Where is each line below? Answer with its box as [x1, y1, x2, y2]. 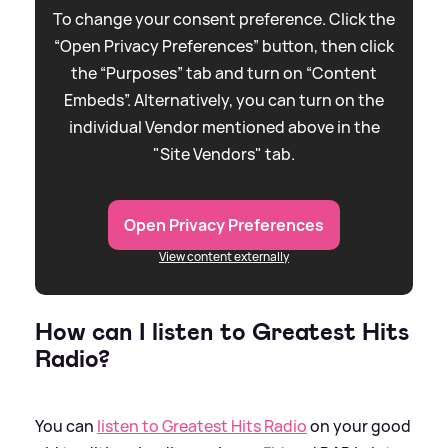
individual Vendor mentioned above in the [68, 115, 380, 138]
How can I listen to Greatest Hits [35, 315, 409, 348]
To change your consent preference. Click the [53, 7, 395, 30]
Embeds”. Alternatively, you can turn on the [64, 88, 384, 111]
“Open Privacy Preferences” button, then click [54, 34, 394, 57]
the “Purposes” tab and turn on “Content [71, 61, 377, 84]
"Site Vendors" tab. [153, 142, 295, 165]
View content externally [159, 247, 289, 265]
